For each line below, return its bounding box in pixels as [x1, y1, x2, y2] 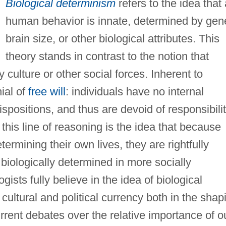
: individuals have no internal [65, 85, 204, 98]
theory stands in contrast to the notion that [5, 49, 209, 63]
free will [28, 85, 66, 98]
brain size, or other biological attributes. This [5, 32, 219, 45]
